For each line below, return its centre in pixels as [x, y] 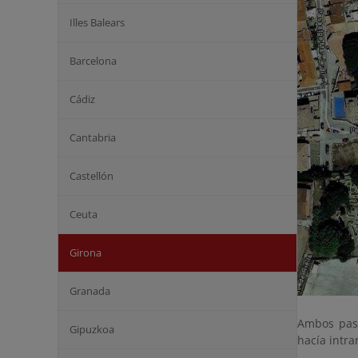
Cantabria [93, 137]
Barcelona [93, 61]
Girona [86, 253]
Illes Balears [97, 22]
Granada [90, 291]
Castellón [91, 176]
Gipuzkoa [92, 329]
